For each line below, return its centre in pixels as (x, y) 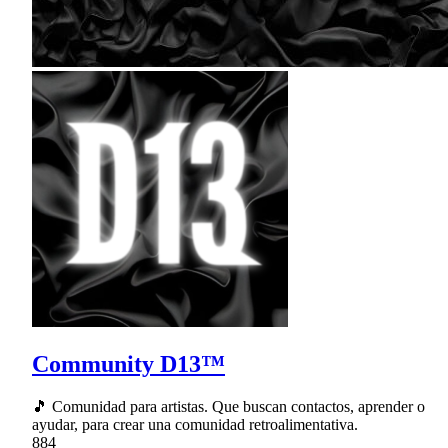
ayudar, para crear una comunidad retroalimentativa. (195, 424)
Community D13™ (128, 363)
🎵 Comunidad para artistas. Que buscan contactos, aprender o (228, 406)
